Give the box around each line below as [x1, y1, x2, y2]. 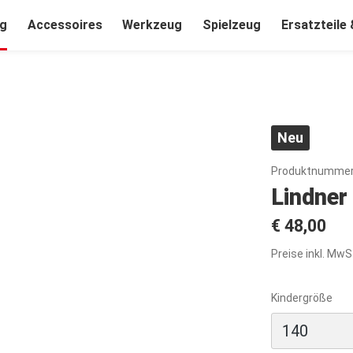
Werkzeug [122, 17, 183, 32]
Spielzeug [203, 17, 262, 32]
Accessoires [27, 17, 102, 32]
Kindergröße [271, 291, 333, 304]
